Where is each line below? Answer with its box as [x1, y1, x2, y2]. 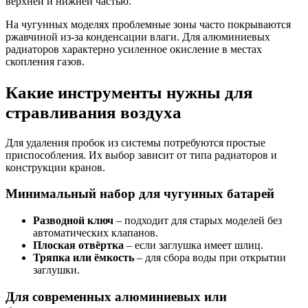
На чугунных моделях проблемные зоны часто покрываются [5, 18, 291, 30]
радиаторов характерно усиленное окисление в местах [5, 43, 262, 55]
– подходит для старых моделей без [113, 214, 282, 226]
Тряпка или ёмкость [33, 251, 134, 263]
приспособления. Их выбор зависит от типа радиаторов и [5, 148, 277, 161]
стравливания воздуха [5, 102, 181, 122]
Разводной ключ [33, 214, 113, 226]
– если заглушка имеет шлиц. [124, 239, 263, 251]
